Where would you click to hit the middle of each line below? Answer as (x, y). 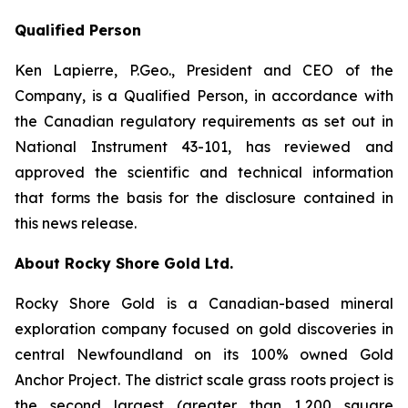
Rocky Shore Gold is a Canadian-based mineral (204, 303)
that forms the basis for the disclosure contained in (204, 198)
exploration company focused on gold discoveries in (204, 329)
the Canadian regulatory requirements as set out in (204, 121)
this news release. (76, 223)
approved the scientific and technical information (204, 172)
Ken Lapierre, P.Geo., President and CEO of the (204, 70)
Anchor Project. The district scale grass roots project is (204, 380)
